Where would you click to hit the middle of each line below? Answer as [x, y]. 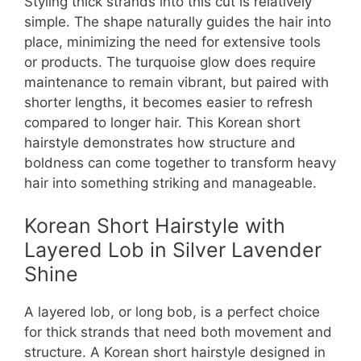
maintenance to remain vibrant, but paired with [176, 82]
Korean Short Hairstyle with [155, 226]
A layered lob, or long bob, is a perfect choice [172, 312]
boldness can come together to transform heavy [180, 162]
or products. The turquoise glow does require [170, 62]
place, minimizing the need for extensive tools [172, 41]
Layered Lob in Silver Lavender [173, 250]
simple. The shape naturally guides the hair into [178, 21]
